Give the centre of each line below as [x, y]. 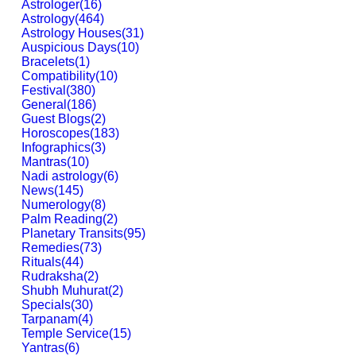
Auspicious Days [69, 47]
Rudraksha [52, 276]
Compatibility [58, 76]
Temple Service [65, 333]
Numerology [56, 205]
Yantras [43, 348]
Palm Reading [62, 219]
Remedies [50, 248]
